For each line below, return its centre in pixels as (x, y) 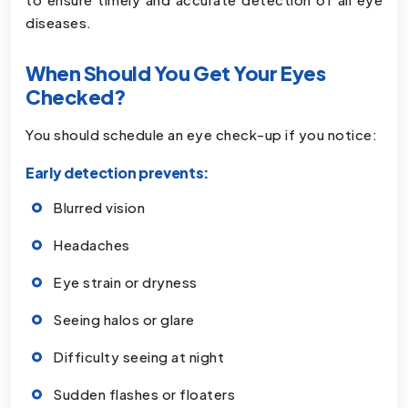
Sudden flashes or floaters (144, 394)
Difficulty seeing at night (138, 357)
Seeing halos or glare (124, 320)
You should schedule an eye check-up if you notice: (201, 135)
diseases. (59, 22)
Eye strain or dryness (125, 282)
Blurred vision (99, 208)
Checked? (76, 97)
